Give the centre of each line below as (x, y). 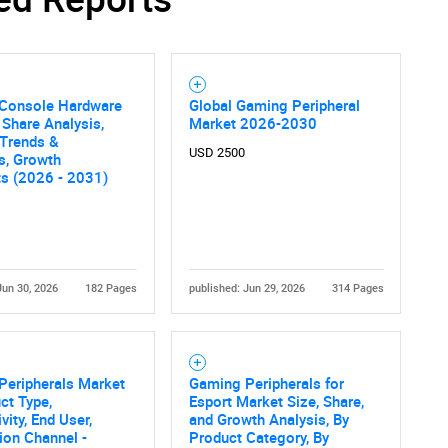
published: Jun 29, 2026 (246, 288)
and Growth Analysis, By (268, 418)
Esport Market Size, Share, (276, 400)
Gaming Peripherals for (266, 382)
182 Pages (110, 288)
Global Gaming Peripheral (274, 104)
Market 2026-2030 (252, 122)
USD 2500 (216, 152)
